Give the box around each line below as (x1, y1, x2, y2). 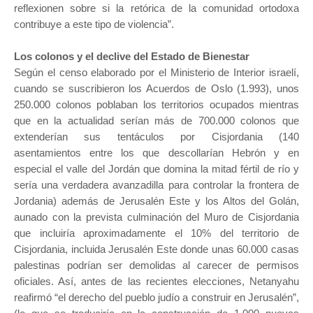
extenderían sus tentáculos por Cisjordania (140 (14, 130, 299, 143)
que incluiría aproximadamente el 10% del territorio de (14, 226, 299, 239)
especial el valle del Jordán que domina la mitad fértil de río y (14, 162, 299, 175)
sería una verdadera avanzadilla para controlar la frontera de (14, 178, 299, 191)
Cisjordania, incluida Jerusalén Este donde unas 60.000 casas (14, 242, 299, 255)
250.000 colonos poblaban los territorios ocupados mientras (14, 98, 299, 110)
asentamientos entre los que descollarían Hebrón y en (14, 146, 299, 159)
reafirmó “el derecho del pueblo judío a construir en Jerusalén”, (14, 291, 299, 303)
